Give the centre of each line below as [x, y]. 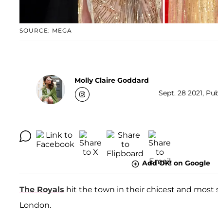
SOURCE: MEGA [46, 31]
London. [35, 205]
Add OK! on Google [176, 163]
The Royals [42, 189]
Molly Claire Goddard [112, 80]
